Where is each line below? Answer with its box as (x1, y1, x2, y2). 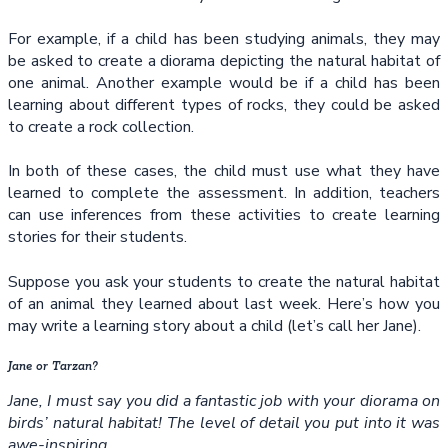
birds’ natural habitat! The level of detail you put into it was (8, 412, 440, 435)
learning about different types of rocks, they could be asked (8, 94, 440, 116)
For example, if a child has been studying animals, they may (8, 28, 440, 50)
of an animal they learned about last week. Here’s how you (8, 292, 440, 315)
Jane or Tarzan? (8, 359, 98, 375)
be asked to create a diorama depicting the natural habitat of (8, 50, 440, 72)
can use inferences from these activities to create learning (8, 204, 440, 227)
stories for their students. (8, 226, 187, 249)
